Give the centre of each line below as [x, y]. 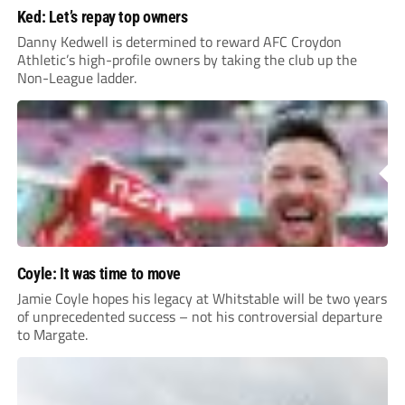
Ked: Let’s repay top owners [102, 16]
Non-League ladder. [76, 77]
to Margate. [52, 334]
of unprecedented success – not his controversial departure [199, 316]
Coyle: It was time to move [99, 273]
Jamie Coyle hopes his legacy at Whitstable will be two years [202, 298]
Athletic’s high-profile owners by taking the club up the [187, 59]
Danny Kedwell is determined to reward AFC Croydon [179, 41]
